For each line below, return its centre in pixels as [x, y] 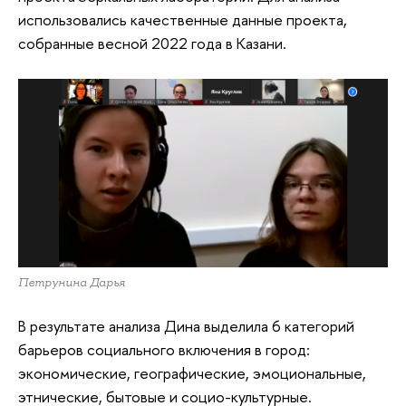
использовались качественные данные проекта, [183, 20]
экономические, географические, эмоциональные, [192, 373]
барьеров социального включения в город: [164, 350]
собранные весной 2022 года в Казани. [152, 43]
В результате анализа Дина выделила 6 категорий [186, 326]
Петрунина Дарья [72, 282]
